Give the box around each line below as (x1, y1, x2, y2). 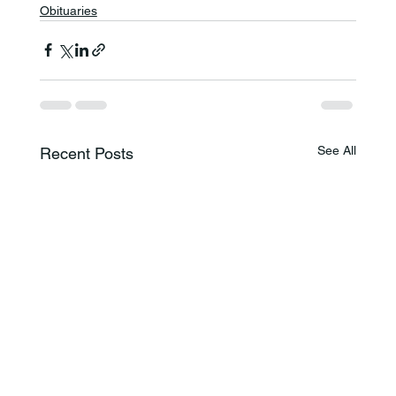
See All (317, 142, 357, 157)
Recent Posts (39, 143, 133, 163)
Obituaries (39, 3, 97, 18)
